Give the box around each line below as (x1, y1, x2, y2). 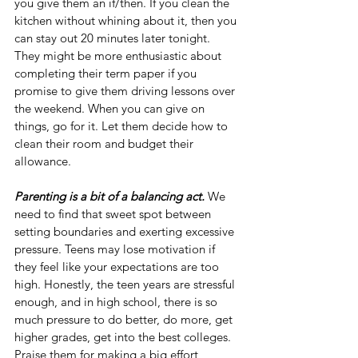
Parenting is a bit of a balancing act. (14, 189, 205, 205)
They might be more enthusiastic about (14, 48, 225, 64)
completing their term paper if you (14, 66, 200, 82)
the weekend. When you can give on (14, 101, 208, 117)
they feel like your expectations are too (14, 259, 222, 275)
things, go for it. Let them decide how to (14, 118, 231, 134)
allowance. (14, 153, 71, 169)
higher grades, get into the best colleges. (14, 329, 234, 345)
